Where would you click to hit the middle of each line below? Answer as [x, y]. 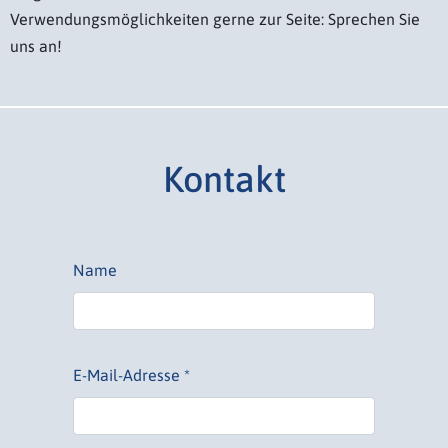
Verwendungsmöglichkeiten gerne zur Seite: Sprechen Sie [215, 18]
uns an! [36, 45]
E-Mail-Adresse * [131, 374]
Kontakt [224, 178]
